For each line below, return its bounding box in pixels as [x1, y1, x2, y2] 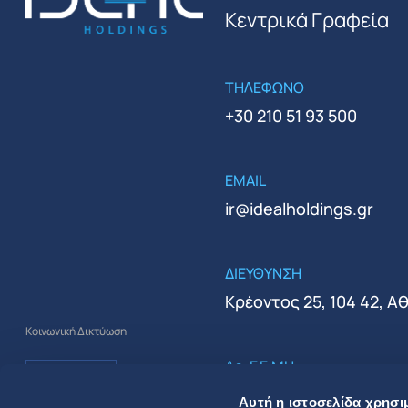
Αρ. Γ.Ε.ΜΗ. [224, 355, 298, 376]
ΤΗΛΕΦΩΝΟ [224, 76, 304, 97]
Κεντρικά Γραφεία [224, 5, 389, 34]
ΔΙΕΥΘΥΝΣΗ [224, 262, 301, 283]
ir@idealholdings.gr [224, 197, 373, 219]
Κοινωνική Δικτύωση [25, 322, 127, 339]
